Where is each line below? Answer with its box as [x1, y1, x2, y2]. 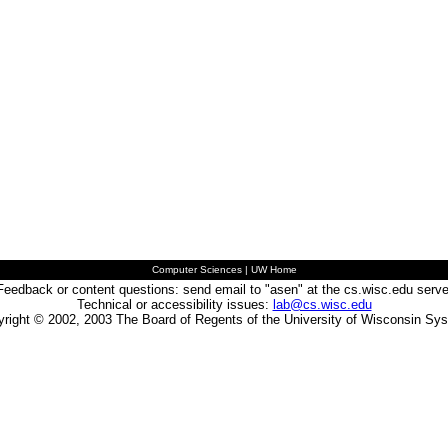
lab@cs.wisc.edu [272, 297, 372, 312]
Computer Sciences [151, 264, 242, 275]
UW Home [250, 264, 297, 275]
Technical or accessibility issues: [76, 297, 273, 312]
